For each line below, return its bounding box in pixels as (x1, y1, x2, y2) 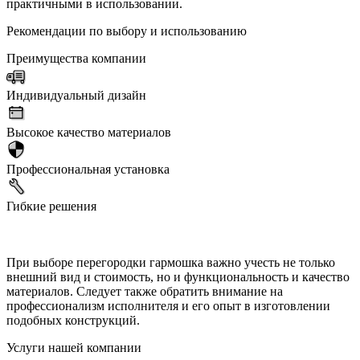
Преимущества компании (6, 51, 146, 65)
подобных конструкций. (6, 313, 140, 327)
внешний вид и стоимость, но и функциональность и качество (6, 269, 350, 284)
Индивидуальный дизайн (6, 88, 146, 102)
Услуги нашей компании (6, 340, 141, 354)
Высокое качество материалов (6, 125, 171, 139)
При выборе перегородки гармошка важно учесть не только (6, 255, 335, 269)
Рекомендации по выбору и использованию (6, 23, 247, 38)
